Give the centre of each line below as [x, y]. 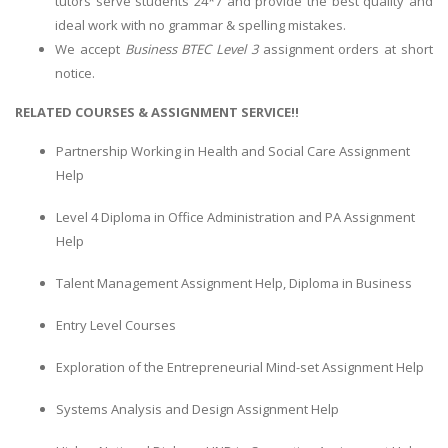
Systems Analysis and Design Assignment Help [197, 409]
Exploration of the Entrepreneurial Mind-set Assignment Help [240, 367]
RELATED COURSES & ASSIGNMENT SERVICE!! [157, 111]
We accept [90, 48]
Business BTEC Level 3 [191, 48]
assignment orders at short [345, 48]
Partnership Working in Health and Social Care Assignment [233, 151]
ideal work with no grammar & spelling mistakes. [200, 24]
